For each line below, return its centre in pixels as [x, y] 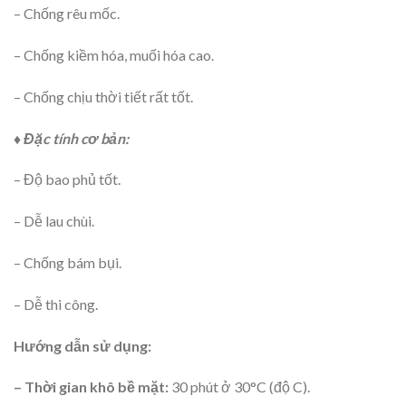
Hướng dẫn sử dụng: [82, 345]
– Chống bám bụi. [68, 263]
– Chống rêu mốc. [67, 14]
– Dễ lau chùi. [54, 221]
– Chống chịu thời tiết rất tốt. [103, 96]
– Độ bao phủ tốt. [67, 179]
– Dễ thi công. [56, 304]
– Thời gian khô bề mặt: [91, 387]
